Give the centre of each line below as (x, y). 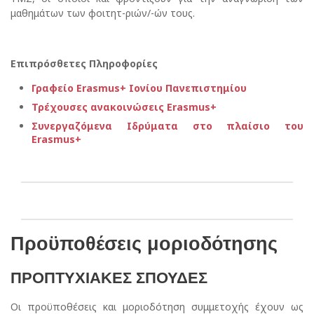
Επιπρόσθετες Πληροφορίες (84, 64)
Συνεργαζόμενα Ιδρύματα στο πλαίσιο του (168, 126)
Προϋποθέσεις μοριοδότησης (144, 244)
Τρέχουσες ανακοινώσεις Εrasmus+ (125, 107)
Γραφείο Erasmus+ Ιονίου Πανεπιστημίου (139, 88)
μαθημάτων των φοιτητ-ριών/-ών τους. (103, 13)
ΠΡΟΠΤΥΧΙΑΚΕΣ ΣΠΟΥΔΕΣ (109, 278)
